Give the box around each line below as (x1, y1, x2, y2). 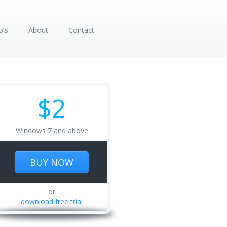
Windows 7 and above (15, 126, 88, 135)
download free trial (21, 197, 83, 206)
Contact (68, 25, 94, 35)
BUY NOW (30, 156, 73, 168)
